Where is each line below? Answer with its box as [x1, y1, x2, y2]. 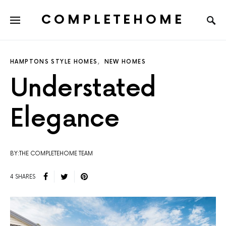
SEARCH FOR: [10, 26, 47, 32]
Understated [10, 75, 156, 104]
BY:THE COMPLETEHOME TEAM [10, 150, 93, 157]
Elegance [10, 105, 120, 134]
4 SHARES [10, 173, 35, 180]
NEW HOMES [104, 59, 146, 66]
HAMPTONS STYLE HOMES [10, 59, 98, 66]
